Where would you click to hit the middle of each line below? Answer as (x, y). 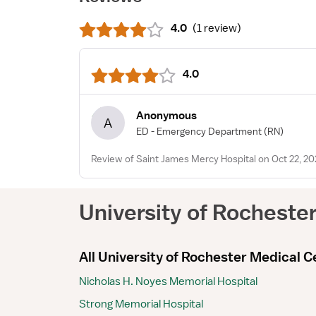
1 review (217, 28)
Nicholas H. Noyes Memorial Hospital (168, 281)
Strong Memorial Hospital (141, 304)
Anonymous (166, 115)
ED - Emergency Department (199, 131)
